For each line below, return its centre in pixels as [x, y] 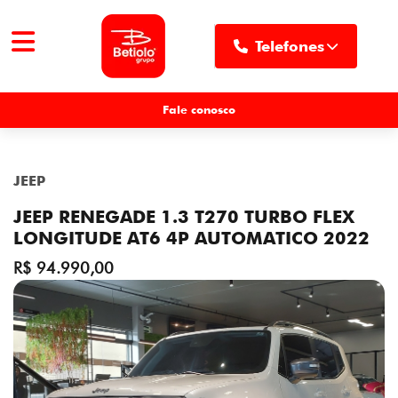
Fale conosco [199, 110]
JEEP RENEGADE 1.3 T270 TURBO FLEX [184, 217]
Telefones [289, 46]
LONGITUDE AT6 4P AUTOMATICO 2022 [191, 238]
